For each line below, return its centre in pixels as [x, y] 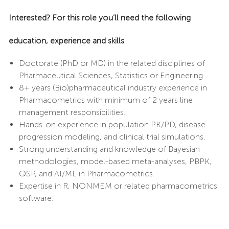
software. [36, 198]
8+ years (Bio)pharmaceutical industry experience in [113, 87]
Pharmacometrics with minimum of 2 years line [106, 100]
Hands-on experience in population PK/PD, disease [112, 124]
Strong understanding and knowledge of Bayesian [109, 149]
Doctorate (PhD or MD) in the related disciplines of [112, 63]
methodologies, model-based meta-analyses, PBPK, [115, 161]
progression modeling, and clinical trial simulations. [112, 136]
